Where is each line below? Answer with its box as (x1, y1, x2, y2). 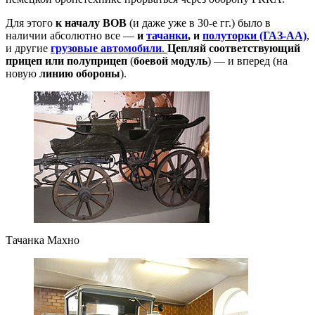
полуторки (202, 29, 257, 41)
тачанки (146, 29, 188, 41)
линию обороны (39, 67, 120, 79)
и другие (6, 41, 51, 54)
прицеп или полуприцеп (6, 54, 127, 67)
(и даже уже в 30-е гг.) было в (127, 16, 271, 29)
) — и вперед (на (207, 54, 288, 67)
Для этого (6, 16, 56, 29)
